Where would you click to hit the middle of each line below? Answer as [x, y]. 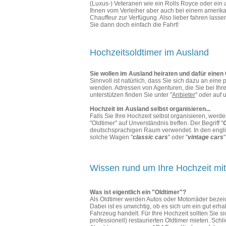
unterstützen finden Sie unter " [131, 95]
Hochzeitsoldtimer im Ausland [149, 52]
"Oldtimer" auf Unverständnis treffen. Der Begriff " [156, 123]
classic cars [150, 137]
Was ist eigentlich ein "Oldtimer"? [138, 192]
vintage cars [206, 137]
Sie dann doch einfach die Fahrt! [134, 24]
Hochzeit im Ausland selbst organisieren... [150, 109]
